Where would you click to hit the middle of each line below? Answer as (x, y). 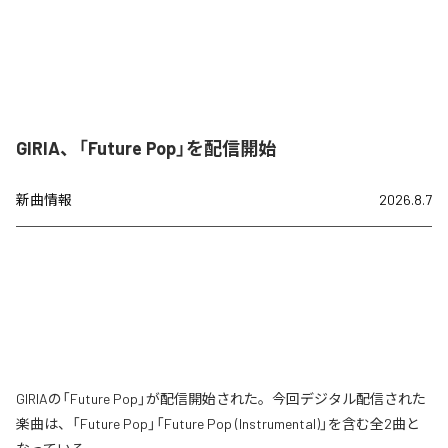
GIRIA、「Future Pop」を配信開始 (146, 148)
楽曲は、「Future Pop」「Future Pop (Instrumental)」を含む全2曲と (218, 424)
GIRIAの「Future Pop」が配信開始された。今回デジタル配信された (221, 399)
